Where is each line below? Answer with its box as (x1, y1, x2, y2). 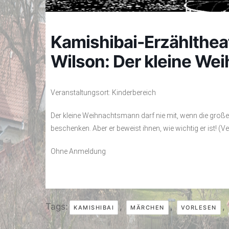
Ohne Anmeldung (51, 147, 106, 156)
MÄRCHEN (130, 204, 165, 212)
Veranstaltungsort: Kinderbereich (51, 88, 156, 97)
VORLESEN (180, 204, 217, 212)
